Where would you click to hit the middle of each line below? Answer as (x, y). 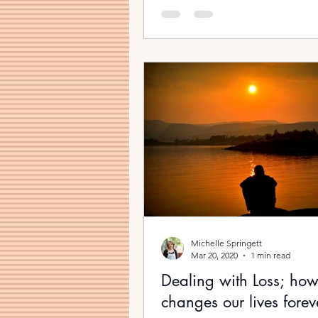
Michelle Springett (226, 243)
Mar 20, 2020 (214, 255)
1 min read (270, 255)
